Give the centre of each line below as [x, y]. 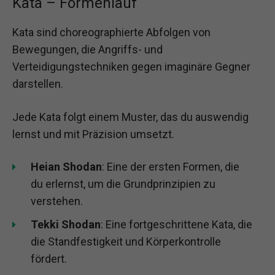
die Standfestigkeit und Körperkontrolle [126, 241]
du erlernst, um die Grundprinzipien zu [123, 184]
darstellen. [38, 84]
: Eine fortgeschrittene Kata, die [176, 224]
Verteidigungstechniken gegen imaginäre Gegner [131, 67]
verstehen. [57, 201]
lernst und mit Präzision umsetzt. [93, 134]
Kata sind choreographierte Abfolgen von [111, 33]
